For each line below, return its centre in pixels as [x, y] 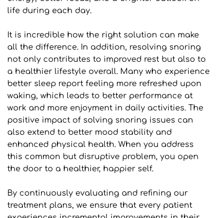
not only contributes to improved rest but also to [107, 60]
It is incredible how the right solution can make [103, 35]
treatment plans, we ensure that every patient [100, 206]
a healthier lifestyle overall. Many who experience [109, 72]
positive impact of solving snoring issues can [100, 120]
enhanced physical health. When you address [100, 145]
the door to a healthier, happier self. [80, 169]
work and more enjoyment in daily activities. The [105, 108]
